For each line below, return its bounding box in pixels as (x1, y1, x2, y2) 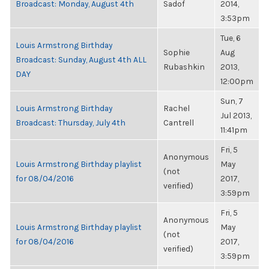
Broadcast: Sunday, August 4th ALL (16, 55, 147, 64)
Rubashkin (163, 62, 205, 71)
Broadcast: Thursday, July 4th (16, 118, 125, 127)
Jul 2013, (220, 110, 252, 120)
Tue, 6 (220, 33, 241, 43)
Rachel (163, 103, 190, 113)
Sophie (163, 47, 190, 57)
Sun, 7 (220, 96, 243, 106)
